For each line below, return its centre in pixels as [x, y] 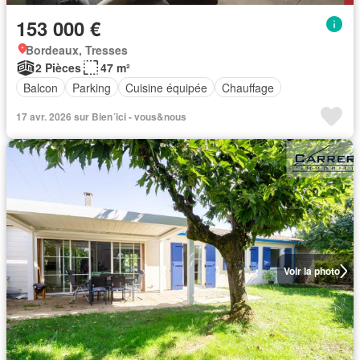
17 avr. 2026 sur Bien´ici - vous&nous [101, 117]
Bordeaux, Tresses [77, 50]
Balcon [41, 87]
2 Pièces [58, 67]
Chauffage [248, 87]
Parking [92, 87]
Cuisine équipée [166, 87]
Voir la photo [311, 271]
